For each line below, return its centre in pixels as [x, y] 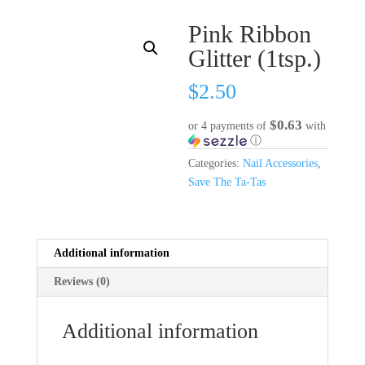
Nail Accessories [281, 163]
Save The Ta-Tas [227, 182]
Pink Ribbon [250, 34]
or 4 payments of [229, 125]
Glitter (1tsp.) [255, 59]
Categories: [216, 163]
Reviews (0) [81, 281]
